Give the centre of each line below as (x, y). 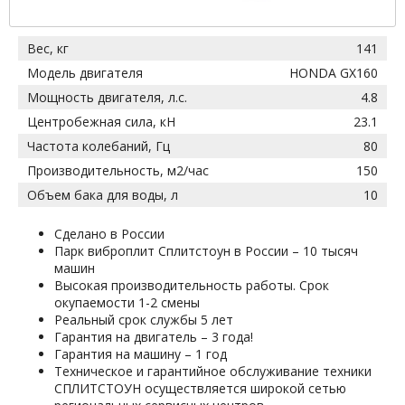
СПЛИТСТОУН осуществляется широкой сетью (200, 388)
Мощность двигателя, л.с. (107, 97)
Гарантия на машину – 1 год (141, 354)
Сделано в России (109, 234)
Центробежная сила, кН (101, 122)
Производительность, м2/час (118, 170)
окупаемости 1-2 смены (127, 302)
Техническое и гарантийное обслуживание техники (213, 371)
